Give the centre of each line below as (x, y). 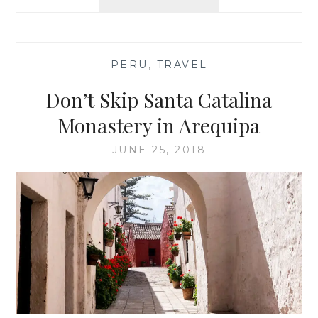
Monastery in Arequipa (159, 125)
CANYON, (224, 54)
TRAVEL (182, 64)
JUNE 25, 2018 (159, 149)
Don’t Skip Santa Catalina (159, 99)
